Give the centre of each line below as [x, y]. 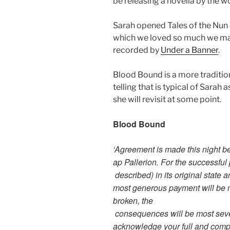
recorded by [137, 50]
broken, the [133, 200]
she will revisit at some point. [167, 99]
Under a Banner [189, 50]
